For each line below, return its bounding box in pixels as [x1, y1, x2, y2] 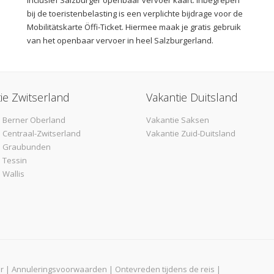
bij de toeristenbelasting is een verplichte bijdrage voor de [27, 7, 243, 19]
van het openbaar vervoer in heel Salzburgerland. [27, 34, 213, 46]
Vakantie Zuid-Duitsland [146, 127, 235, 139]
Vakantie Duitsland [146, 89, 238, 105]
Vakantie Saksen [146, 114, 209, 125]
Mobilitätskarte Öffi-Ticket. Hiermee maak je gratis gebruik [27, 21, 241, 32]
